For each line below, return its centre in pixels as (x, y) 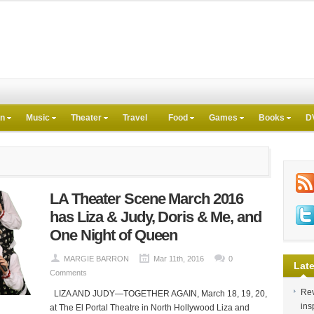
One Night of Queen (114, 235)
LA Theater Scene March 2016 (147, 199)
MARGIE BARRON (96, 259)
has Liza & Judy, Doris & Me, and (156, 217)
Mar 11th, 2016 (179, 259)
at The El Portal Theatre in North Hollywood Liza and (150, 308)
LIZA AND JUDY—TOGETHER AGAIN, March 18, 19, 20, (158, 294)
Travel (135, 118)
